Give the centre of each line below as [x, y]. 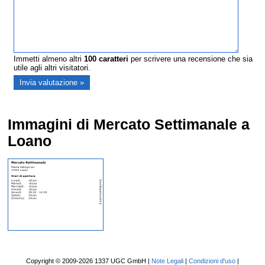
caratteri [113, 59]
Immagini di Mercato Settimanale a [129, 125]
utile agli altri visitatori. [52, 68]
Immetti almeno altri [49, 59]
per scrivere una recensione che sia [191, 59]
